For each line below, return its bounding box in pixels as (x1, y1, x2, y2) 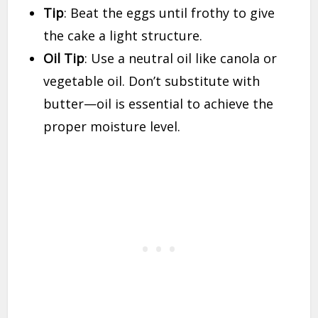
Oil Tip (43, 50, 85, 67)
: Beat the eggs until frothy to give (64, 4, 275, 22)
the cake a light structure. (43, 27, 203, 45)
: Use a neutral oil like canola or (84, 50, 278, 67)
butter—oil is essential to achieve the (43, 95, 274, 113)
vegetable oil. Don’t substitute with (43, 72, 261, 90)
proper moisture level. (43, 118, 181, 136)
